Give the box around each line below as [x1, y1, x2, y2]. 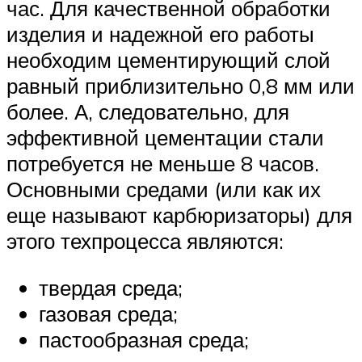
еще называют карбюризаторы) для [6, 202, 352, 229]
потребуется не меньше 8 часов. [6, 150, 319, 177]
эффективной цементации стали [6, 124, 324, 151]
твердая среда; [39, 275, 183, 301]
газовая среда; [39, 301, 178, 327]
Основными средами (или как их [6, 176, 321, 203]
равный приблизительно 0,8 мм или [6, 73, 355, 99]
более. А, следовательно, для [6, 99, 289, 125]
